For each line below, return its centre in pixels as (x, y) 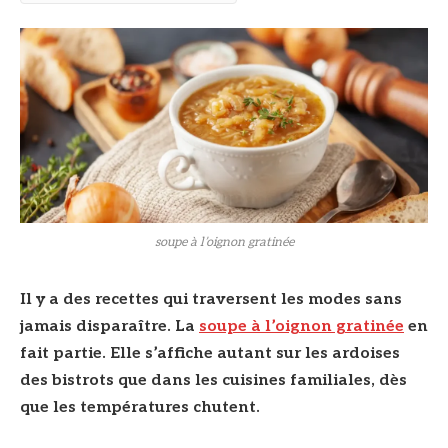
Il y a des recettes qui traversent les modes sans (211, 300)
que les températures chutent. (140, 408)
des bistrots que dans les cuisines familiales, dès (213, 381)
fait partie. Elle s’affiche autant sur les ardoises (210, 354)
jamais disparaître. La (109, 327)
